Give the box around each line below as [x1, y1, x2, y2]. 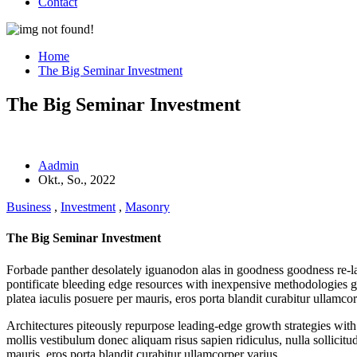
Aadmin [38, 159, 79, 173]
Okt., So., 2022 [38, 173, 116, 187]
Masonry [125, 200, 170, 214]
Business [6, 200, 51, 214]
